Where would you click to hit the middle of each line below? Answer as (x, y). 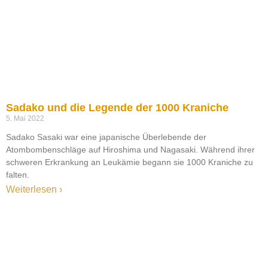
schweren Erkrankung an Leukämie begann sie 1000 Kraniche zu (130, 162)
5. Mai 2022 (25, 119)
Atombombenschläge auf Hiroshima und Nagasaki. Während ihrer (130, 150)
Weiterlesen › (34, 190)
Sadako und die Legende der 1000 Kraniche (117, 108)
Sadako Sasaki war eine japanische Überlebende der (106, 137)
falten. (18, 175)
